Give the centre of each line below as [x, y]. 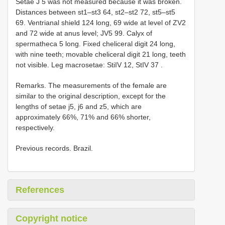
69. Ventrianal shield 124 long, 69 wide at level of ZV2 [101, 23]
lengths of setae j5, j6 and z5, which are [79, 107]
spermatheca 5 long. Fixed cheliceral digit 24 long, [95, 44]
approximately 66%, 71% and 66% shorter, [83, 117]
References [40, 190]
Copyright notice [51, 219]
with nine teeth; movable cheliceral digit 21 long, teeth [101, 54]
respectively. [35, 128]
